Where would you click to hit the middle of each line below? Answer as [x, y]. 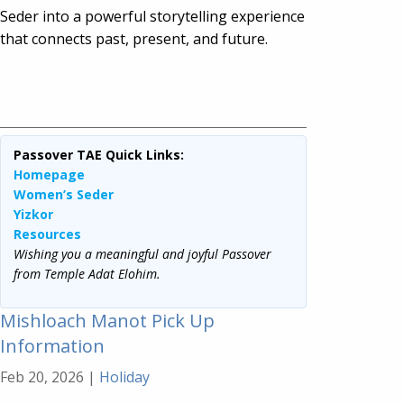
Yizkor [33, 214]
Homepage [49, 174]
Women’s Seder [64, 194]
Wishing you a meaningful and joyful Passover [142, 253]
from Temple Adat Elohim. [87, 273]
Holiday [124, 376]
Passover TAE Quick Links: [99, 154]
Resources [47, 234]
